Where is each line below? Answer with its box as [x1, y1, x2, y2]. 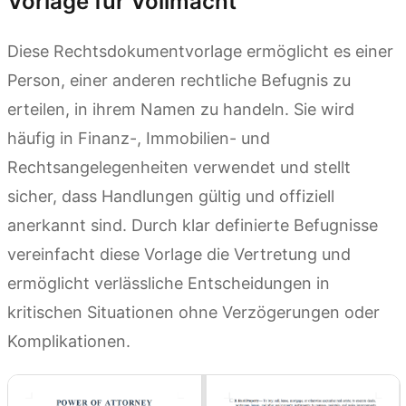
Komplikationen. [7, 331, 130, 351]
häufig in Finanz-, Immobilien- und [7, 128, 270, 148]
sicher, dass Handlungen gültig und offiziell [7, 186, 334, 206]
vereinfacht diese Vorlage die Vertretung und [7, 244, 351, 264]
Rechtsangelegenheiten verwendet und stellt [7, 157, 351, 177]
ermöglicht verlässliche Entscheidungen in [7, 273, 330, 293]
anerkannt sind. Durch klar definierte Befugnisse [7, 215, 378, 235]
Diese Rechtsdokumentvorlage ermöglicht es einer [7, 41, 393, 61]
